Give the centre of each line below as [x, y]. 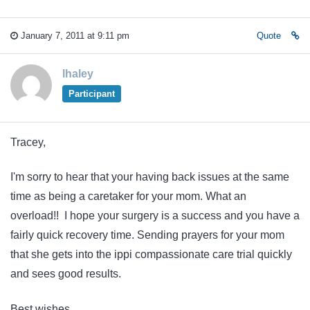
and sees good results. [66, 274]
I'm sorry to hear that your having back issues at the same [150, 177]
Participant [91, 93]
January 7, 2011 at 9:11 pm [74, 35]
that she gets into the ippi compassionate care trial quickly [151, 255]
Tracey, [28, 142]
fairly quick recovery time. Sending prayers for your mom [147, 235]
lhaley [78, 73]
